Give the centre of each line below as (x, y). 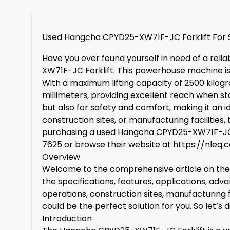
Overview (61, 157)
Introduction (67, 218)
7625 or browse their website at (108, 145)
